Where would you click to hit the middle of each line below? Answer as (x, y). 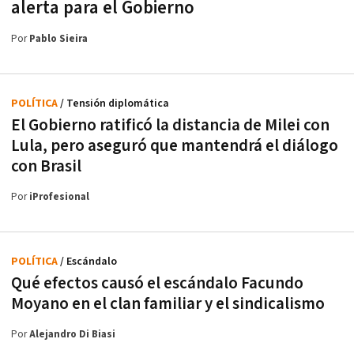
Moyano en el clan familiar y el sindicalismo (168, 304)
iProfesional (59, 198)
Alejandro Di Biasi (72, 335)
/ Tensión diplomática (115, 104)
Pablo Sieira (58, 40)
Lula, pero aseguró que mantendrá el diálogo (175, 146)
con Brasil (46, 167)
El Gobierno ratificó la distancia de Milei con (170, 126)
